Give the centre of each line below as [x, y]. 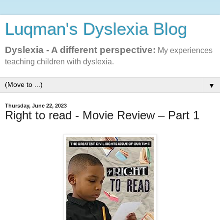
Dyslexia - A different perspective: [80, 50]
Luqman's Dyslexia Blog [96, 29]
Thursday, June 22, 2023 [36, 106]
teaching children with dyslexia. [59, 62]
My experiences [184, 50]
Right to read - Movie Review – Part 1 [102, 115]
